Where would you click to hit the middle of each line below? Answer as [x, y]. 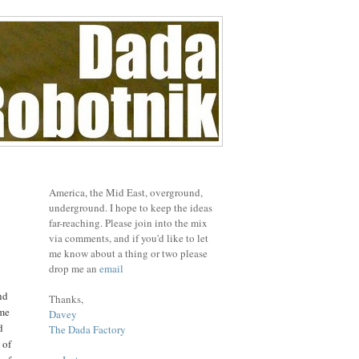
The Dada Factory [87, 329]
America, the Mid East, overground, [126, 192]
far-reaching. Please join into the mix [128, 222]
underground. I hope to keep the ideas [131, 207]
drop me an [74, 268]
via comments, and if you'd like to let [129, 238]
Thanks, [66, 298]
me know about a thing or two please [128, 253]
